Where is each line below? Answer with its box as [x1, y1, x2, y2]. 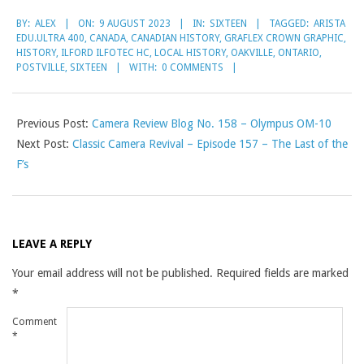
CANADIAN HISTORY [131, 32, 219, 45]
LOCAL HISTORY [154, 47, 226, 59]
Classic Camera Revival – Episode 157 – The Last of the [72, 136, 348, 150]
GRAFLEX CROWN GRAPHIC [224, 32, 344, 45]
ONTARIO [278, 47, 319, 59]
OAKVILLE [231, 47, 273, 59]
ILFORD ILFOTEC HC [61, 47, 149, 59]
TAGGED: [269, 18, 309, 30]
